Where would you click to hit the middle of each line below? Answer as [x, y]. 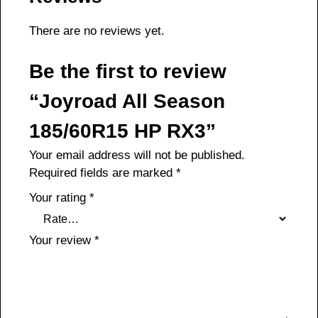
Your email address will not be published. [137, 155]
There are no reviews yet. [97, 31]
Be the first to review [128, 72]
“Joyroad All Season [127, 102]
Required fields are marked [103, 173]
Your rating [59, 198]
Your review [62, 241]
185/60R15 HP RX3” [122, 131]
